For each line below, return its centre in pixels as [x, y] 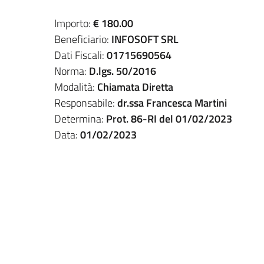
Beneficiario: [83, 39]
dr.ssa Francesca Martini [172, 103]
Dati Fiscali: [80, 55]
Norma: [72, 71]
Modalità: [76, 87]
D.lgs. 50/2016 [123, 71]
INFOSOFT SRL [145, 39]
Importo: [74, 23]
